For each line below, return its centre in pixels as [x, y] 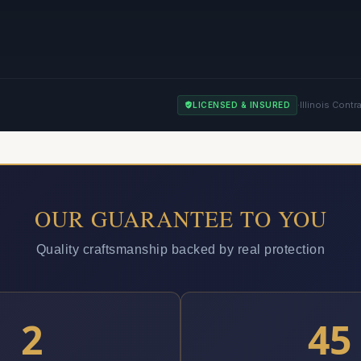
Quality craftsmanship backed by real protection [180, 249]
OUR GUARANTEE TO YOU [180, 218]
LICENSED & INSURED [241, 104]
